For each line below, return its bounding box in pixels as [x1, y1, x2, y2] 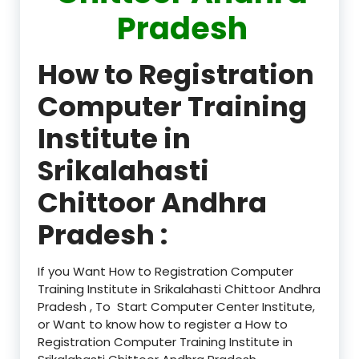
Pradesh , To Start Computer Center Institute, [38, 297, 315, 315]
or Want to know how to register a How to [38, 315, 288, 333]
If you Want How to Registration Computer [38, 262, 293, 280]
